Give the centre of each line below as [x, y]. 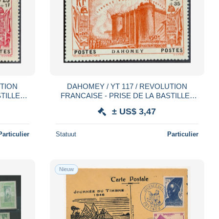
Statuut [66, 134]
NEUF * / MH [127, 105]
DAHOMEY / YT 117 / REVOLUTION [127, 86]
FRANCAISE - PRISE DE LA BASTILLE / [127, 95]
